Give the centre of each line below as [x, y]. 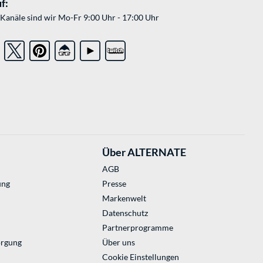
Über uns [118, 242]
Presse [114, 184]
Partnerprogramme [137, 228]
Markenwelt [124, 198]
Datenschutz [125, 213]
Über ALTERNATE [144, 152]
